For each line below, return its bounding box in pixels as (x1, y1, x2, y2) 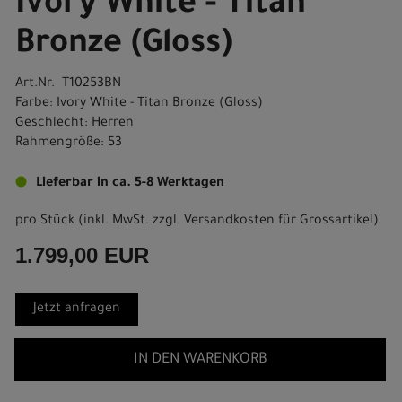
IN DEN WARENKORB (133, 352, 267, 368)
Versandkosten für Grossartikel (184, 214, 373, 229)
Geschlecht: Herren (15, 117, 134, 131)
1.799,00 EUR (15, 243, 149, 267)
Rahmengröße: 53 (15, 136, 122, 151)
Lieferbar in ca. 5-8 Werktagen (36, 177, 224, 191)
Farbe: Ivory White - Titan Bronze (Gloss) (15, 97, 263, 111)
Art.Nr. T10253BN (15, 77, 121, 92)
